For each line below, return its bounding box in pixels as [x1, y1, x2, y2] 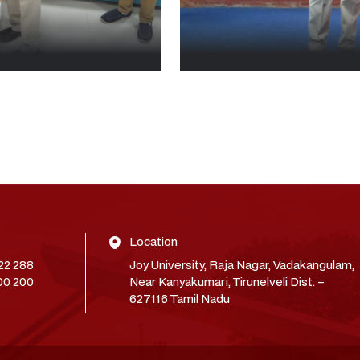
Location [129, 233, 178, 249]
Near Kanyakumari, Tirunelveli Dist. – [129, 273, 325, 289]
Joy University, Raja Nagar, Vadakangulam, [129, 256, 355, 272]
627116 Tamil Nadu [129, 290, 231, 306]
